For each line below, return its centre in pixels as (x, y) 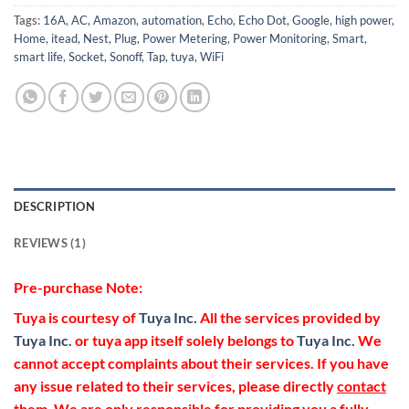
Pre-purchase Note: (78, 288)
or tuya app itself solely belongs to (184, 341)
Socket (86, 57)
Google (311, 21)
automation (172, 21)
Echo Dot (262, 21)
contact (362, 386)
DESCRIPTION (54, 207)
